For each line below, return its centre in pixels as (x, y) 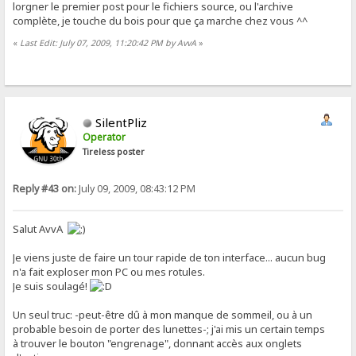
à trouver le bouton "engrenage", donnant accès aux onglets (158, 343)
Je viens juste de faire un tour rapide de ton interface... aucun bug (170, 257)
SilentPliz (122, 122)
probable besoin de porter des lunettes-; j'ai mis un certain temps (169, 329)
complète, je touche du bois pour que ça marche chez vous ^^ (161, 20)
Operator (104, 137)
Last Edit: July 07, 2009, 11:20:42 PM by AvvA (108, 43)
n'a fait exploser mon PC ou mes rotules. (109, 271)
